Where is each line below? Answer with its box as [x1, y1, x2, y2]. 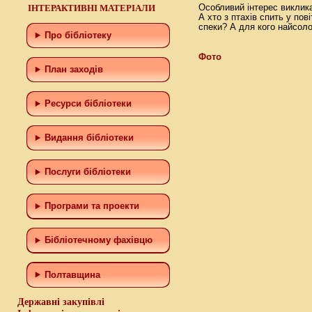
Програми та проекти [45, 201, 140, 212]
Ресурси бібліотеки [45, 99, 132, 109]
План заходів [45, 64, 104, 75]
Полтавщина [45, 270, 101, 280]
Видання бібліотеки [45, 133, 134, 143]
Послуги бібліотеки [45, 167, 132, 178]
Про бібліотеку [45, 30, 112, 40]
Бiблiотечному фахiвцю [45, 235, 153, 246]
